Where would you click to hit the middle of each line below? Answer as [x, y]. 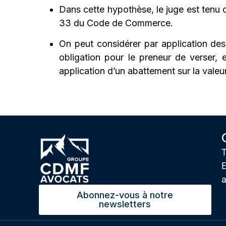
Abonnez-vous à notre [125, 195]
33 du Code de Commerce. [116, 23]
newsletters [125, 204]
